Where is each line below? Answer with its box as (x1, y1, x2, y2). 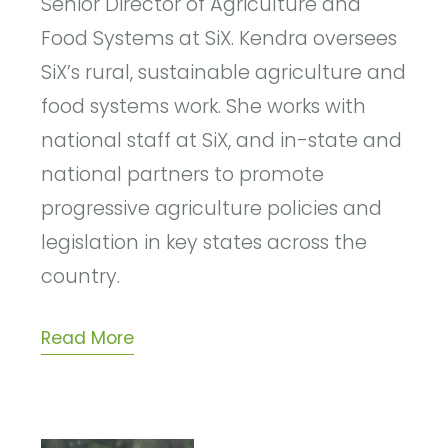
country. (41, 263, 121, 291)
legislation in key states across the (41, 229, 368, 257)
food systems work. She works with (41, 93, 367, 121)
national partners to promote (41, 161, 325, 189)
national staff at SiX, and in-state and (41, 127, 403, 155)
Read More (41, 326, 135, 351)
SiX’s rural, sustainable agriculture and (41, 59, 407, 87)
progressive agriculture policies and (41, 195, 383, 223)
